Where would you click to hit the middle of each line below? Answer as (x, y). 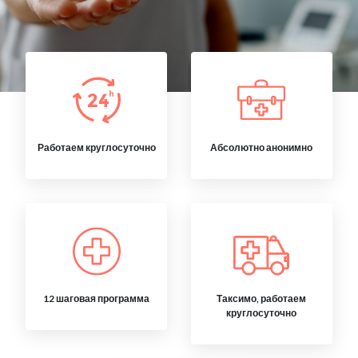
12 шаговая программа (97, 298)
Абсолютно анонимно (262, 147)
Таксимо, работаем (262, 298)
